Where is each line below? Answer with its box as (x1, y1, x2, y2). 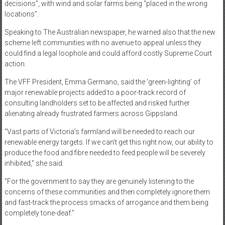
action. (4, 60, 26, 68)
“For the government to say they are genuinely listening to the (4, 177, 194, 186)
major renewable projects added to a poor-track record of (4, 88, 186, 97)
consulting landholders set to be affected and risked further (4, 99, 190, 107)
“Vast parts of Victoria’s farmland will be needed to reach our (4, 128, 195, 136)
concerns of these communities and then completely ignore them (4, 188, 210, 196)
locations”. (4, 10, 39, 19)
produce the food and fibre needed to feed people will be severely (4, 149, 205, 157)
